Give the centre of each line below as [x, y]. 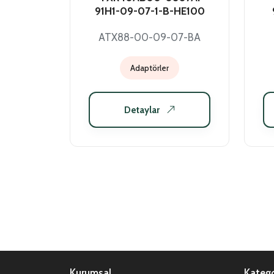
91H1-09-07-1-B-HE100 [150, 11]
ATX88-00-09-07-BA [150, 37]
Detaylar [142, 110]
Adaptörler [150, 68]
